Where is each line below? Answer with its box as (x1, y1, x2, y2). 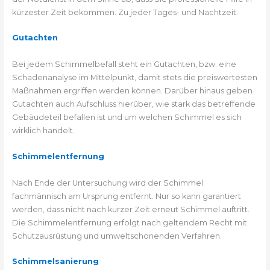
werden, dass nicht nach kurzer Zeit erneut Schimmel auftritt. (11, 204, 250, 214)
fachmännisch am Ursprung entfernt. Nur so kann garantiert (11, 191, 241, 201)
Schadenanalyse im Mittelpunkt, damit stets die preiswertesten (11, 73, 257, 83)
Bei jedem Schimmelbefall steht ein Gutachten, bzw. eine (11, 60, 236, 69)
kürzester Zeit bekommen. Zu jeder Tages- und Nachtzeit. (11, 7, 238, 17)
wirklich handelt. (11, 126, 75, 136)
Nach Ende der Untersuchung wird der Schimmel (11, 178, 203, 187)
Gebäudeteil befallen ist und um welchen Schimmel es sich (11, 113, 242, 122)
